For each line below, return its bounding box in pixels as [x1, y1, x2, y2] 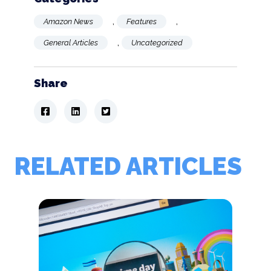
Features [126, 17, 157, 26]
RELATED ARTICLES [15, 152, 242, 180]
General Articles [44, 38, 98, 47]
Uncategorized [131, 38, 183, 47]
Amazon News [44, 17, 93, 26]
